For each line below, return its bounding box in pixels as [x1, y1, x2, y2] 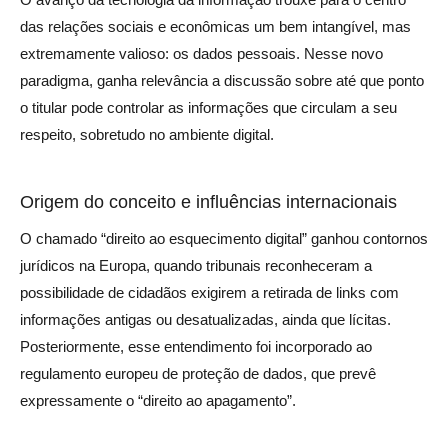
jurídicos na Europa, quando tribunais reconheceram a [20, 257, 372, 275]
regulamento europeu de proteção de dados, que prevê [20, 365, 376, 383]
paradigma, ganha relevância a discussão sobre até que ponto [20, 71, 424, 89]
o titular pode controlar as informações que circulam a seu [20, 98, 397, 116]
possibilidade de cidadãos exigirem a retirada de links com [20, 284, 399, 302]
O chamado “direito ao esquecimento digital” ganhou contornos [20, 230, 428, 248]
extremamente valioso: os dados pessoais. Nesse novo [20, 44, 383, 62]
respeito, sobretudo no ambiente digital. [20, 125, 274, 143]
